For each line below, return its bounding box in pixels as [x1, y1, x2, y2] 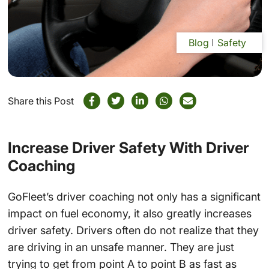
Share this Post [7, 95, 74, 107]
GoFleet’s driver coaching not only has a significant [7, 190, 261, 203]
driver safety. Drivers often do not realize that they [7, 223, 259, 237]
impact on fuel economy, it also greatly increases [7, 207, 252, 220]
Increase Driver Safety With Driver [7, 139, 249, 157]
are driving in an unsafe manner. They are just [7, 240, 234, 253]
